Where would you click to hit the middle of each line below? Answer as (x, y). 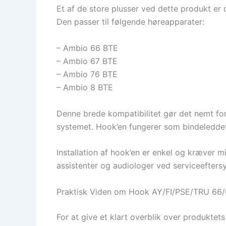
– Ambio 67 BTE (87, 61)
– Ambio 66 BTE (87, 48)
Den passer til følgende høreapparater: (130, 22)
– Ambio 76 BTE (87, 74)
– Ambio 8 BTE (85, 87)
